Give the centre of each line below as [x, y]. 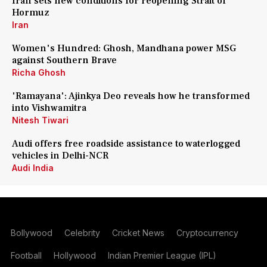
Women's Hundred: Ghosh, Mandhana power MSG [124, 48]
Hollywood [74, 255]
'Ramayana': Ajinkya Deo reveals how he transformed [131, 96]
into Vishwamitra [49, 108]
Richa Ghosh [39, 72]
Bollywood [31, 233]
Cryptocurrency [207, 233]
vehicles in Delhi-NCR [60, 156]
